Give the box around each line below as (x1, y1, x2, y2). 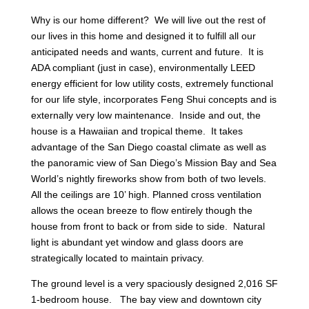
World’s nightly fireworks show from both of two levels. (30, 173, 269, 185)
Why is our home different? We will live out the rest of (30, 14, 266, 26)
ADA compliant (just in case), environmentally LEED (30, 62, 255, 74)
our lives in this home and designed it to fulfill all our (30, 30, 256, 42)
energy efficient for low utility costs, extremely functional (30, 78, 273, 90)
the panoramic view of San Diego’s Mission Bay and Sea (30, 157, 277, 169)
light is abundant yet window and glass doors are (30, 237, 243, 248)
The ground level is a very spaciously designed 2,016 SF (30, 278, 278, 290)
